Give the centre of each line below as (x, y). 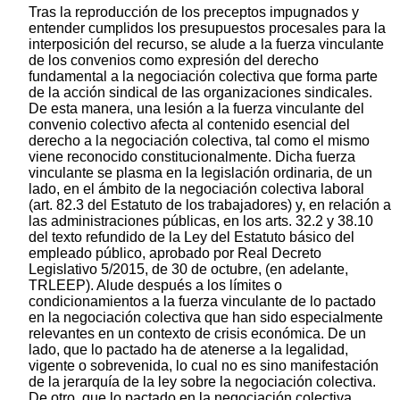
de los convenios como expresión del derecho (174, 60)
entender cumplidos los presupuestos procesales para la (207, 28)
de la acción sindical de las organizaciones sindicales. (200, 92)
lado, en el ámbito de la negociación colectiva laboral (196, 188)
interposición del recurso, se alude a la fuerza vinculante (206, 44)
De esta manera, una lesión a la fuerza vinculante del (196, 108)
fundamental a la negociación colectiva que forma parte (203, 76)
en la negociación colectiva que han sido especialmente (206, 317)
